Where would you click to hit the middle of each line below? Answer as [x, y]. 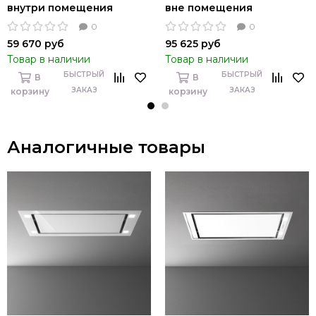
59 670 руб [36, 44]
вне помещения [209, 8]
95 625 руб [193, 44]
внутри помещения [60, 8]
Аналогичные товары [106, 147]
